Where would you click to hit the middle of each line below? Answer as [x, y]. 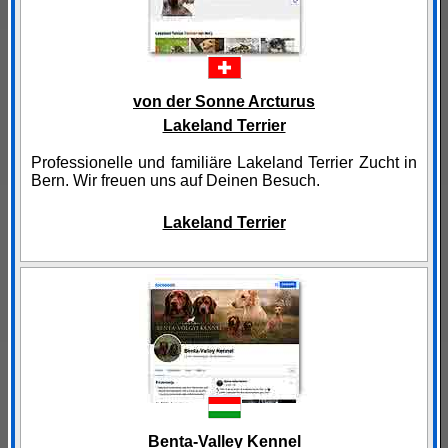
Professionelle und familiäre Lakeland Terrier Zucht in [224, 163]
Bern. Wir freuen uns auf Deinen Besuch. [175, 181]
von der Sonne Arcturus [224, 102]
